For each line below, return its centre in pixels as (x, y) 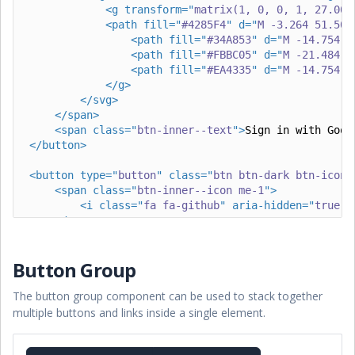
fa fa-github (181, 205)
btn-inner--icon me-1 (200, 190)
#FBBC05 (229, 54)
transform (153, 9)
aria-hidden (267, 205)
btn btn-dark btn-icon (280, 175)
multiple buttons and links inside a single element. (139, 312)
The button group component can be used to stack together (168, 296)
